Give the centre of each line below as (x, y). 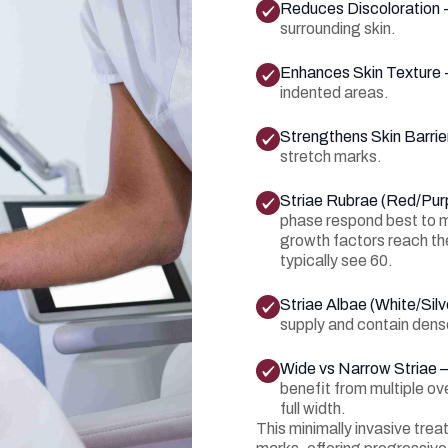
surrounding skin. (338, 28)
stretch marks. (331, 156)
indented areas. (334, 92)
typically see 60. (336, 260)
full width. (313, 408)
